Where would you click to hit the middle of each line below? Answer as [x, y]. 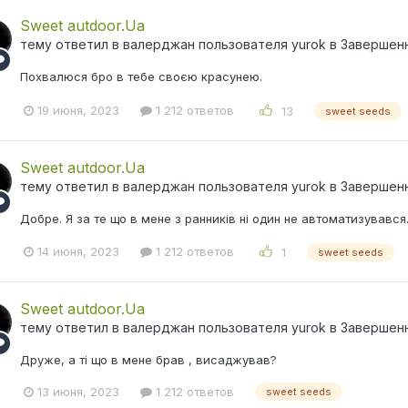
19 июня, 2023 [78, 111]
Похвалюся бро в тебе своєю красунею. [141, 77]
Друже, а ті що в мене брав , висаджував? [148, 359]
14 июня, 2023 [78, 252]
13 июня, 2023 [78, 391]
